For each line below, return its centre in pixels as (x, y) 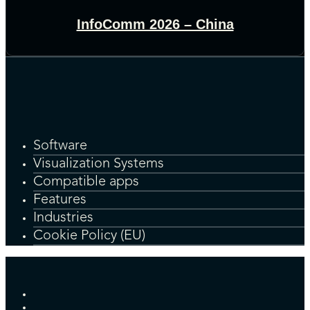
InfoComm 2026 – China (155, 24)
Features (60, 200)
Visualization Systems (99, 164)
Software (60, 146)
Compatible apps (86, 182)
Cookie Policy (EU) (89, 236)
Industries (63, 218)
